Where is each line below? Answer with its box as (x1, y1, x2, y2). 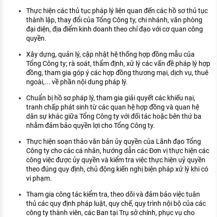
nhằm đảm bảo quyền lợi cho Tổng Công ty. (26, 122, 155, 130)
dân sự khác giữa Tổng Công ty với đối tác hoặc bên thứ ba (26, 112, 201, 121)
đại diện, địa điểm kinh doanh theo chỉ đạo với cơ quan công (26, 25, 203, 33)
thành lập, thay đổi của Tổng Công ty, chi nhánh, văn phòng (26, 16, 202, 24)
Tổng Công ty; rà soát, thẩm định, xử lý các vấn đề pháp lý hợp (26, 60, 210, 68)
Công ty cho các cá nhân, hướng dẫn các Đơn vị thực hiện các (26, 147, 209, 155)
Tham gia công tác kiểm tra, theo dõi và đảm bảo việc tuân (26, 190, 200, 199)
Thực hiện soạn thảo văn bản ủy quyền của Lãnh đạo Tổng (26, 138, 201, 146)
